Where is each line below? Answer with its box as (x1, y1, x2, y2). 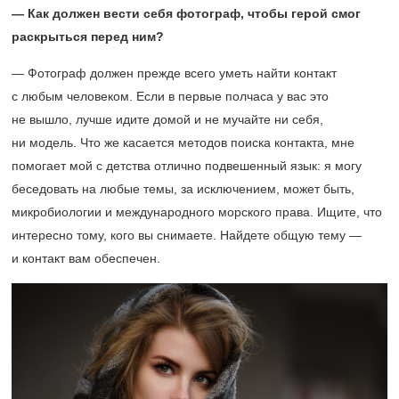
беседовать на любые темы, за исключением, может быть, (12, 182, 354, 196)
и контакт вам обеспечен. (12, 251, 160, 265)
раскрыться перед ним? (12, 29, 164, 44)
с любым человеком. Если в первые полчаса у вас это (12, 89, 329, 103)
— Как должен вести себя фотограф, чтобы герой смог (12, 6, 361, 20)
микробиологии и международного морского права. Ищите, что (12, 205, 382, 219)
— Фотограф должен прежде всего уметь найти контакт (12, 66, 337, 80)
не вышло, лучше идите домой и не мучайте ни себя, (12, 112, 323, 126)
